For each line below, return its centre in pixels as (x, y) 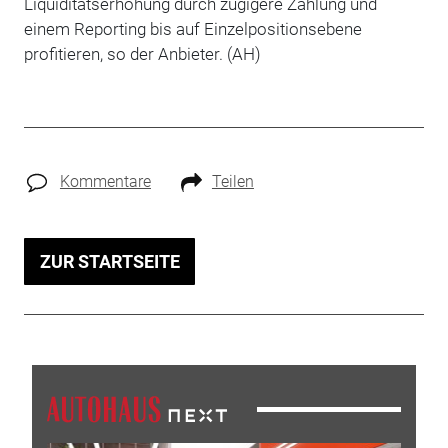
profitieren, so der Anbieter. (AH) (142, 53)
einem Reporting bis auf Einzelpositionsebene (192, 28)
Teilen (232, 181)
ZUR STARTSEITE (109, 261)
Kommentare (105, 181)
